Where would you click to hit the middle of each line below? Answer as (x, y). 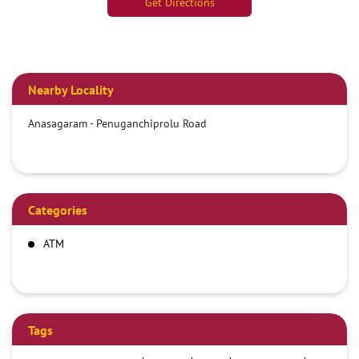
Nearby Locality (71, 90)
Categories (58, 210)
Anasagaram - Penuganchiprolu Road (117, 124)
